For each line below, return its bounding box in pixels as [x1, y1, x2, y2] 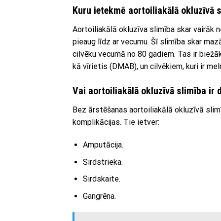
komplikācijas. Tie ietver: [73, 117, 159, 127]
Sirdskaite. [82, 174, 120, 184]
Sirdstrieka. [82, 157, 123, 167]
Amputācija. [82, 140, 123, 149]
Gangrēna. [82, 191, 116, 201]
